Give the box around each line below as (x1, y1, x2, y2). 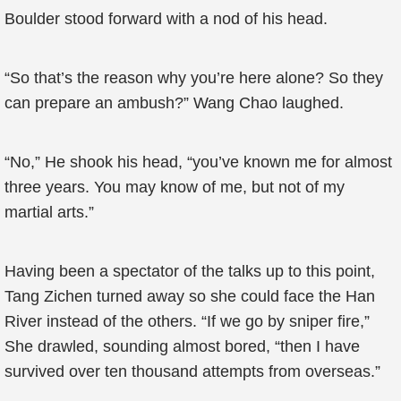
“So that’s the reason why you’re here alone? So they (4, 69, 383, 87)
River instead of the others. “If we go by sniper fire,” (4, 312, 370, 330)
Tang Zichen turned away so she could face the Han (4, 287, 375, 305)
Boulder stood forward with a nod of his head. (4, 10, 328, 28)
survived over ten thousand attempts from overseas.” (4, 363, 380, 380)
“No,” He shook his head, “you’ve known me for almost (4, 153, 392, 171)
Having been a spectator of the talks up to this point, (4, 262, 375, 280)
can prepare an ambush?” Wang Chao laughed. (4, 94, 344, 112)
